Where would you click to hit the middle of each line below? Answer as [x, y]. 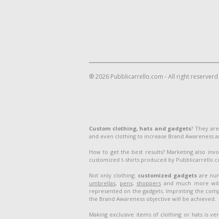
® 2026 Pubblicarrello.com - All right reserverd [153, 77]
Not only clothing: [113, 175]
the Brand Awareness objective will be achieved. [153, 199]
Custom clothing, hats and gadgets [140, 128]
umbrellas [102, 183]
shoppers [149, 183]
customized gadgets [167, 175]
